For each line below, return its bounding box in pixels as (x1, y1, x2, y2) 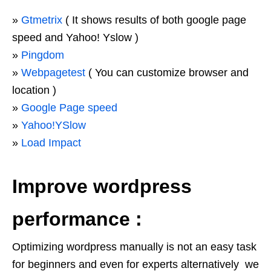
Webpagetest (21, 67, 85, 79)
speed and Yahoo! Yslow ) (12, 31, 139, 44)
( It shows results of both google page (62, 14, 246, 26)
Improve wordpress (12, 175, 192, 197)
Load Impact (21, 137, 81, 149)
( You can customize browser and (85, 67, 249, 79)
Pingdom (21, 49, 64, 61)
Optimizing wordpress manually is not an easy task (12, 241, 256, 253)
